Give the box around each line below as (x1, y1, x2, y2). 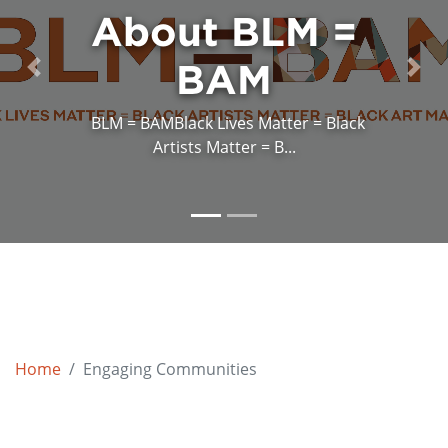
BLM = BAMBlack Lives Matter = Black (83, 111, 365, 134)
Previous (32, 66, 99, 89)
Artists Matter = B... (152, 135, 296, 158)
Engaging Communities (83, 357, 257, 380)
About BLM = (90, 8, 358, 53)
